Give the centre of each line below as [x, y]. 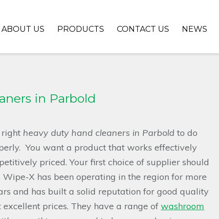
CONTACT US [143, 29]
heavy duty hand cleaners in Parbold [99, 133]
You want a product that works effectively [110, 147]
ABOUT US [23, 29]
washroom [183, 206]
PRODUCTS [81, 29]
